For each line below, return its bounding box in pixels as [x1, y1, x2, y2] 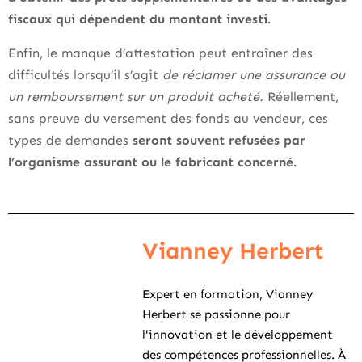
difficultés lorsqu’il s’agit [8, 67, 162, 82]
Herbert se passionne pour [142, 307, 290, 322]
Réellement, [263, 89, 339, 104]
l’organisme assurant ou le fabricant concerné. [8, 154, 297, 170]
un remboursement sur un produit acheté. [8, 89, 263, 104]
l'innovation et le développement [142, 327, 333, 342]
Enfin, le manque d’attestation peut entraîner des [8, 45, 313, 61]
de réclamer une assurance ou [162, 67, 345, 82]
